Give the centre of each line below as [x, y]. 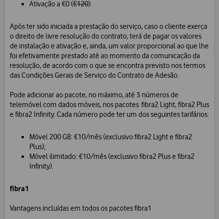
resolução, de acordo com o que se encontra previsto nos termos [108, 66]
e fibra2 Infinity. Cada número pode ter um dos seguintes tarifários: [109, 115]
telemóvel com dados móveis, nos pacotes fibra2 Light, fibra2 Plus [109, 105]
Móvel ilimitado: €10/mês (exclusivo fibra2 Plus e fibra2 [112, 157]
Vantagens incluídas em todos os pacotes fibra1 [81, 208]
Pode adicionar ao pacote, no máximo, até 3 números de [94, 95]
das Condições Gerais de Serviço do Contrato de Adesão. [94, 76]
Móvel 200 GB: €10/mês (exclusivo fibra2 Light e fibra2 [111, 137]
